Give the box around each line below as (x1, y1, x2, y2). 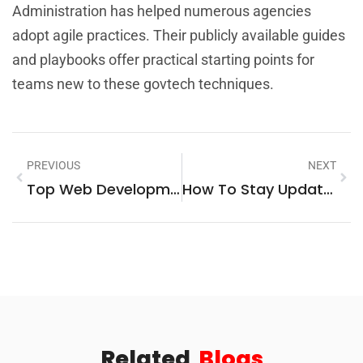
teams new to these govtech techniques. (12, 75, 274, 92)
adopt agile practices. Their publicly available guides (12, 26, 345, 44)
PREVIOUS (27, 158, 80, 172)
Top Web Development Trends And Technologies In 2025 (170, 178, 180, 199)
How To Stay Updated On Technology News (322, 178, 333, 199)
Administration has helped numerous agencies (12, 2, 311, 19)
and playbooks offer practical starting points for (12, 50, 314, 68)
